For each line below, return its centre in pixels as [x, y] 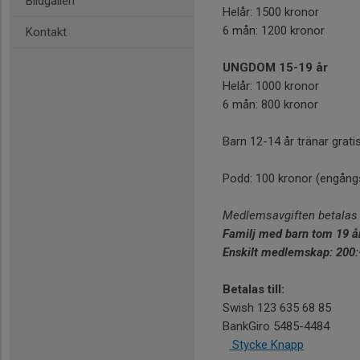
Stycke [248, 345]
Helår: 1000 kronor [271, 86]
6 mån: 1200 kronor [274, 31]
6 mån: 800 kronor [270, 104]
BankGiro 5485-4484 [276, 326]
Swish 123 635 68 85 [277, 308]
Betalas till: [254, 289]
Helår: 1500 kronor [271, 12]
